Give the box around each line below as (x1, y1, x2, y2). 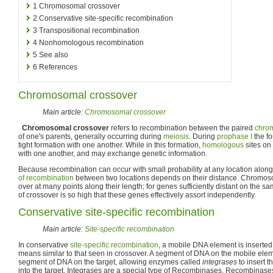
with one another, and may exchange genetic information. (18, 149, 207, 158)
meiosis (163, 132, 189, 141)
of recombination (18, 173, 74, 182)
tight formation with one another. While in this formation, (18, 140, 202, 149)
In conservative (18, 240, 70, 249)
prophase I (217, 132, 252, 141)
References (39, 62, 77, 71)
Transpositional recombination (39, 26, 140, 35)
